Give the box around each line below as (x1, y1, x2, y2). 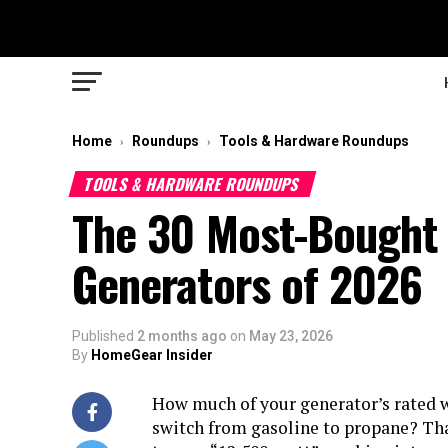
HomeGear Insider (91, 347, 213, 363)
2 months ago (137, 328, 227, 344)
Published (72, 328, 134, 344)
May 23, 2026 (249, 328, 333, 344)
